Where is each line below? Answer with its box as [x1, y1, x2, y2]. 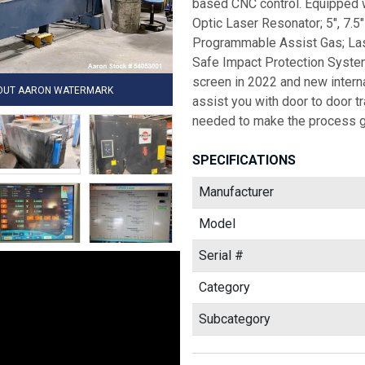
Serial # [199, 248, 244, 263]
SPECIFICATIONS [192, 152, 296, 168]
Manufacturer [199, 184, 274, 200]
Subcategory [199, 311, 270, 327]
